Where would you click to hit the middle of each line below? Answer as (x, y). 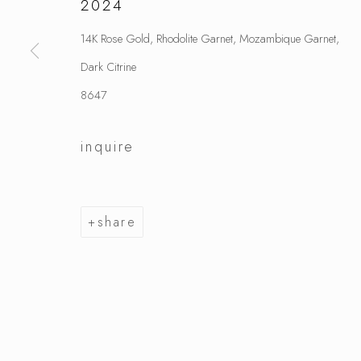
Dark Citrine (108, 66)
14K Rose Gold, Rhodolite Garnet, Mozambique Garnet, (210, 38)
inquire (108, 146)
